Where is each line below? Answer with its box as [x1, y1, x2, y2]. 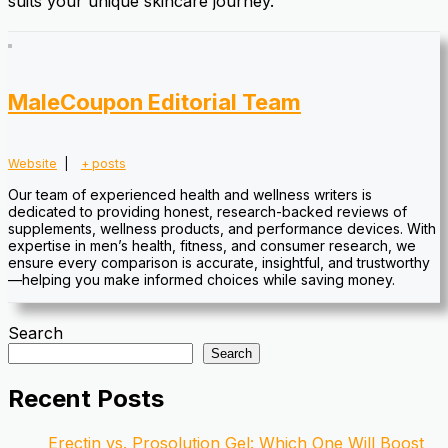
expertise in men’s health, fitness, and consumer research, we [8, 236, 416, 254]
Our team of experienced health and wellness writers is [8, 185, 372, 203]
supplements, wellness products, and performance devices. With [8, 219, 436, 237]
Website [8, 155, 57, 171]
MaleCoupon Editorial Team [8, 89, 301, 116]
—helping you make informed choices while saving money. [8, 270, 395, 288]
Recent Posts [8, 383, 164, 413]
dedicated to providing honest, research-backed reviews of [8, 202, 407, 220]
